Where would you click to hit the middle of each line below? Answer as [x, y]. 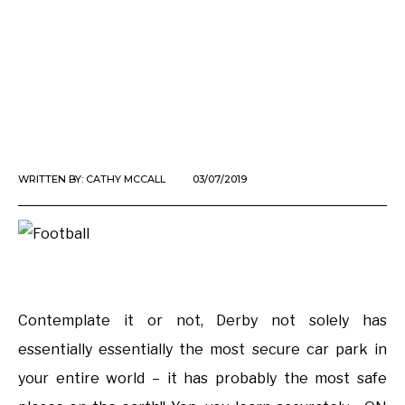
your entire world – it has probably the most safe [202, 379]
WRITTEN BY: [52, 179]
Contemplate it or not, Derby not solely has [202, 321]
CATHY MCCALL [126, 179]
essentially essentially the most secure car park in [202, 350]
